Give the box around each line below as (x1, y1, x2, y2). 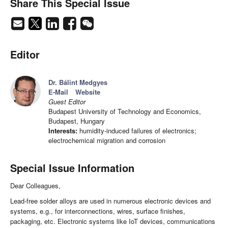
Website (75, 87, 100, 97)
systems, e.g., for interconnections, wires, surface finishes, (10, 206, 185, 216)
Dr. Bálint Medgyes (48, 77, 107, 88)
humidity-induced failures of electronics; (77, 126, 196, 136)
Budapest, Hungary (48, 116, 105, 126)
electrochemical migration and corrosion (48, 135, 165, 146)
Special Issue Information (10, 160, 134, 176)
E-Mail (48, 87, 68, 97)
